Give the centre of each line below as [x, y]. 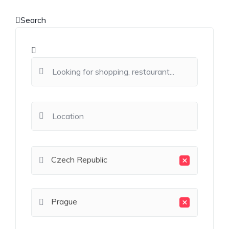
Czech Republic [79, 159]
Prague [64, 201]
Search [33, 20]
